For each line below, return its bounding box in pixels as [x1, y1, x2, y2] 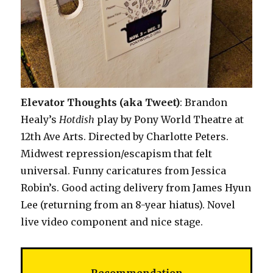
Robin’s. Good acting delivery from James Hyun [21, 182, 252, 194]
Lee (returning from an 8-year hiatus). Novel [21, 199, 236, 211]
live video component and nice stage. [21, 216, 204, 229]
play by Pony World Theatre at [94, 113, 244, 126]
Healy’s [21, 113, 60, 126]
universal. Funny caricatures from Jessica [21, 165, 227, 177]
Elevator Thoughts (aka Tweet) [21, 96, 180, 109]
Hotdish [59, 113, 95, 126]
